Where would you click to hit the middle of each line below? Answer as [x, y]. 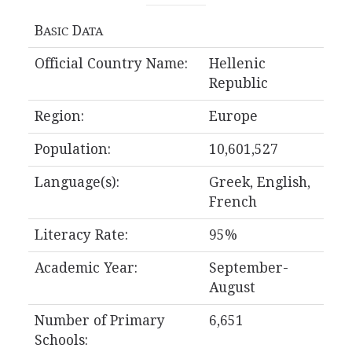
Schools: [61, 340]
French [233, 202]
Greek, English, [259, 182]
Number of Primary [99, 321]
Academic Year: [86, 268]
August [232, 288]
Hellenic [237, 64]
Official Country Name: [111, 64]
